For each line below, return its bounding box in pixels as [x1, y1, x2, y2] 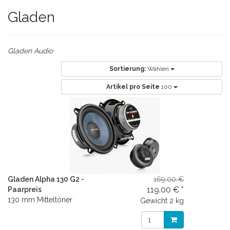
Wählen [147, 65, 170, 72]
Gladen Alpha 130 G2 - [8, 175, 84, 183]
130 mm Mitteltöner [8, 196, 72, 204]
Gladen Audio [8, 47, 53, 55]
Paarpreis [8, 185, 42, 194]
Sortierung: [109, 65, 146, 72]
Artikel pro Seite [106, 83, 160, 90]
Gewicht [140, 197, 168, 205]
